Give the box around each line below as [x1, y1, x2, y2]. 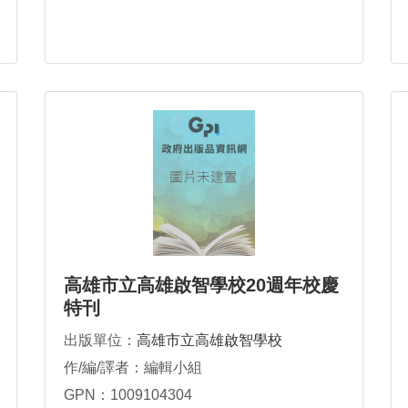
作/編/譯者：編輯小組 [64, 360, 202, 376]
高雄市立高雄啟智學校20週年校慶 [64, 275, 339, 296]
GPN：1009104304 [64, 387, 192, 403]
